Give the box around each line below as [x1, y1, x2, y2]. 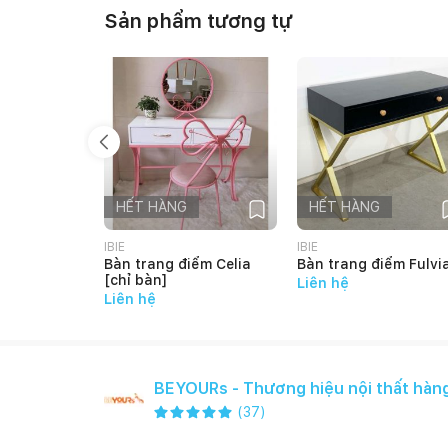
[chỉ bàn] [104, 272, 167, 288]
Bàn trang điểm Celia [104, 256, 251, 272]
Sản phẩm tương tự [104, 9, 293, 33]
